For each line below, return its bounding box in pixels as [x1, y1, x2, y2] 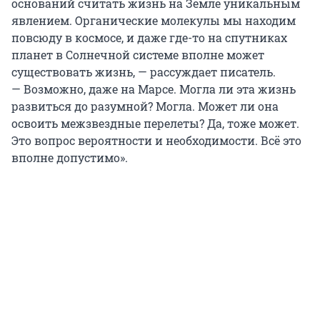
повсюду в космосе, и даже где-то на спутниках [11, 29, 287, 45]
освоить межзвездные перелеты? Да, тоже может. [11, 115, 299, 131]
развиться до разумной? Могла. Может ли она [11, 98, 279, 114]
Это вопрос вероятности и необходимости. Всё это [11, 132, 301, 148]
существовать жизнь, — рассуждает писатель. [11, 64, 276, 79]
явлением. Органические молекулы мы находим [11, 12, 296, 28]
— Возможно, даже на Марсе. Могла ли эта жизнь [11, 81, 296, 96]
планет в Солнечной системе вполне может [11, 46, 264, 62]
